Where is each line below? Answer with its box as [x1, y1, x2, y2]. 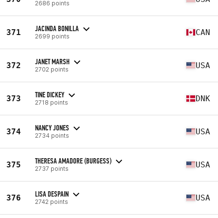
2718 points [35, 98, 68, 106]
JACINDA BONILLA [35, 23, 79, 33]
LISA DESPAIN [35, 189, 69, 199]
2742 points [35, 198, 68, 205]
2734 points [35, 131, 69, 139]
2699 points [35, 32, 70, 40]
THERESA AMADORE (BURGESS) [35, 156, 111, 165]
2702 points [35, 65, 69, 73]
